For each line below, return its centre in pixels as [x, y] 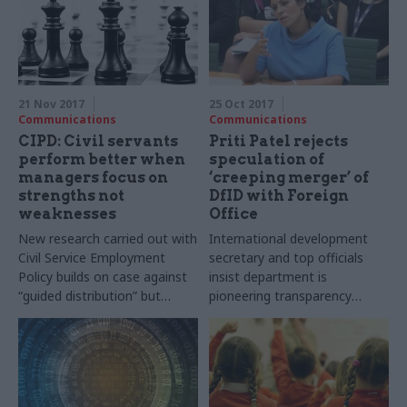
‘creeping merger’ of [289, 177]
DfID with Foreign [279, 195]
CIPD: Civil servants [98, 141]
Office [234, 213]
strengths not [71, 195]
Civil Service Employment [92, 257]
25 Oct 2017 [242, 104]
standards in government [284, 314]
